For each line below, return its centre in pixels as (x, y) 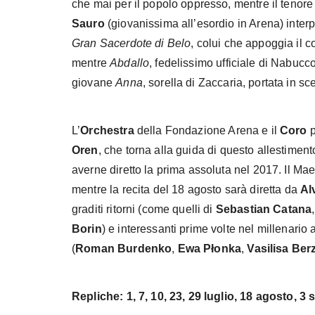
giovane (94, 82)
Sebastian (243, 209)
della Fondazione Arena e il (207, 130)
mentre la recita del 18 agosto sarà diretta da (186, 189)
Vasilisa (268, 248)
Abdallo (130, 63)
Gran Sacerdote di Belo (131, 43)
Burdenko (145, 248)
